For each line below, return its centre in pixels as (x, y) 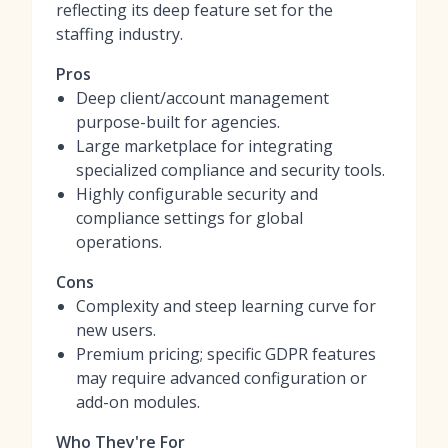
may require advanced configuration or (221, 378)
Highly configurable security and (197, 194)
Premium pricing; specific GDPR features (226, 354)
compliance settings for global (189, 218)
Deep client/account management (202, 98)
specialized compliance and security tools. (230, 170)
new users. (116, 330)
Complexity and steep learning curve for (226, 306)
